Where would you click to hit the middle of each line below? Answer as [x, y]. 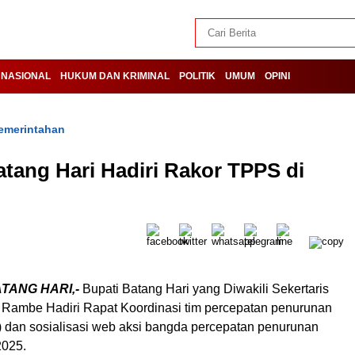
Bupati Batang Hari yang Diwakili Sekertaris [204, 289]
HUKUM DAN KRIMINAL [115, 76]
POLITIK [197, 76]
